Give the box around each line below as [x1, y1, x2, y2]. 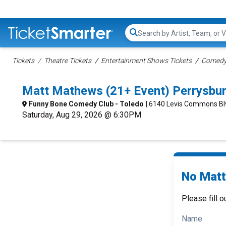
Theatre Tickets [44, 56, 91, 65]
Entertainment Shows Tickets [101, 56, 192, 65]
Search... [137, 33, 166, 43]
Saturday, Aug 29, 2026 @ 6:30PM [22, 110, 141, 120]
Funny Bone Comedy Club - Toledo [29, 100, 144, 108]
